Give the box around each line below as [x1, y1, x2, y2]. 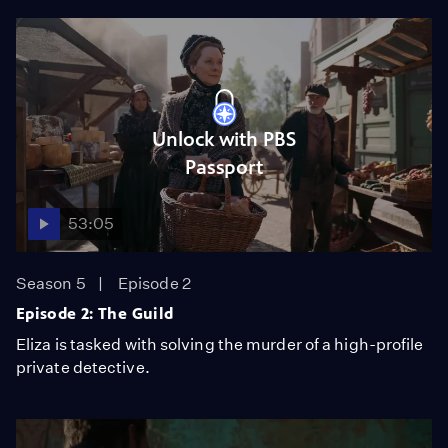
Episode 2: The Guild [16, 304, 174, 323]
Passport [184, 155, 264, 179]
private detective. [16, 358, 150, 377]
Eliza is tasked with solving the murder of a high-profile [16, 335, 424, 354]
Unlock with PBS [152, 127, 296, 151]
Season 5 [16, 274, 86, 293]
